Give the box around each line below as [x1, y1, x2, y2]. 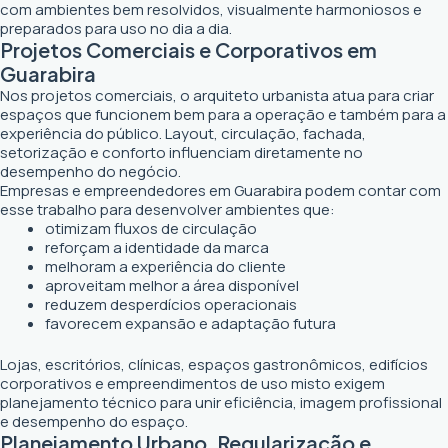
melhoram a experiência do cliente [45, 255, 286, 277]
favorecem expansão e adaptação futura [45, 312, 336, 334]
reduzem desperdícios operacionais [45, 293, 297, 315]
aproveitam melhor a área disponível [45, 274, 299, 296]
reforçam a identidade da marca [45, 236, 269, 258]
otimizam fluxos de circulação [45, 217, 257, 239]
